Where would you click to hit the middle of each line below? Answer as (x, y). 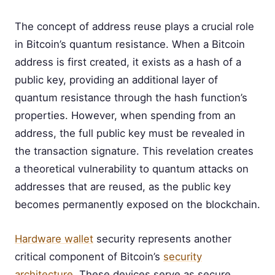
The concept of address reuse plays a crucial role (134, 27)
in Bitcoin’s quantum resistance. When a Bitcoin (130, 45)
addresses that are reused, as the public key (123, 187)
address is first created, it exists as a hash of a (128, 62)
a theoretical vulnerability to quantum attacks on (132, 169)
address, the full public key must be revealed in (130, 134)
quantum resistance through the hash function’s (131, 98)
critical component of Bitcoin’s (89, 257)
